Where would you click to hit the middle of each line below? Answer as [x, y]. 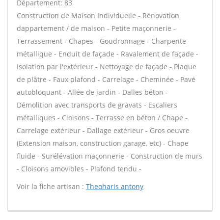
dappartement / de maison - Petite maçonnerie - [96, 28]
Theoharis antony [115, 186]
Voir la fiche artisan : [51, 186]
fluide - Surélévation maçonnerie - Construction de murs [110, 156]
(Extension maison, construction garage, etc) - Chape [103, 143]
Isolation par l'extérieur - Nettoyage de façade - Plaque [107, 67]
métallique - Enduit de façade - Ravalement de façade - [108, 54]
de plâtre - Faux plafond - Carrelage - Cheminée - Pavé [106, 79]
